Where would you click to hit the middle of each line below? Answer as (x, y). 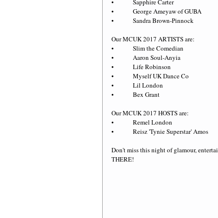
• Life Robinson (141, 67)
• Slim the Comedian (147, 48)
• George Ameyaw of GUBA (156, 11)
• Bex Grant (136, 95)
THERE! (123, 159)
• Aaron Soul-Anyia (146, 58)
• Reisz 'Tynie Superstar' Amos (160, 132)
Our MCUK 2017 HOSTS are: (150, 113)
